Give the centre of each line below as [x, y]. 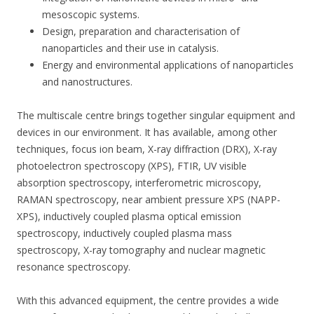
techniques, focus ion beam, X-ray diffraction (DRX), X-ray [147, 149]
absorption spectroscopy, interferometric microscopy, [139, 183]
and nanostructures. [87, 82]
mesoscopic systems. [91, 14]
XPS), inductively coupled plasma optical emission [129, 216]
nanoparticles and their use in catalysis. [130, 48]
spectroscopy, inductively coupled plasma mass [124, 233]
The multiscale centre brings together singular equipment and [156, 115]
